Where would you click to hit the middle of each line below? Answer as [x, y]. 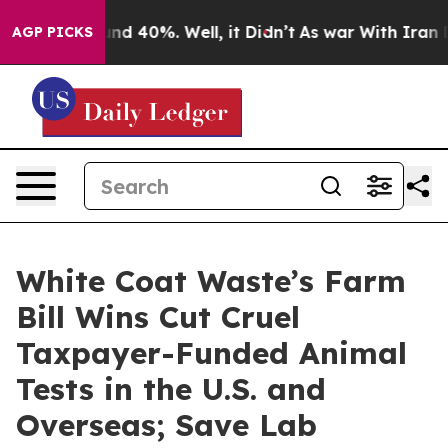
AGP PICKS [52, 32]
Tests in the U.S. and [171, 389]
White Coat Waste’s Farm [211, 281]
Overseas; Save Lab [166, 425]
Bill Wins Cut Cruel [158, 317]
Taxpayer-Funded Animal [211, 353]
